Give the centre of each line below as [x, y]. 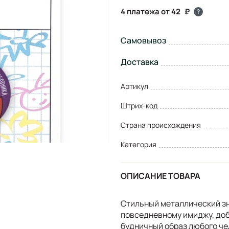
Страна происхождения [161, 125]
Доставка [140, 62]
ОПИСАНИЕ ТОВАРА [161, 176]
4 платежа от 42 [151, 11]
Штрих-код [139, 105]
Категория [139, 144]
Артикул [134, 86]
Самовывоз [143, 40]
